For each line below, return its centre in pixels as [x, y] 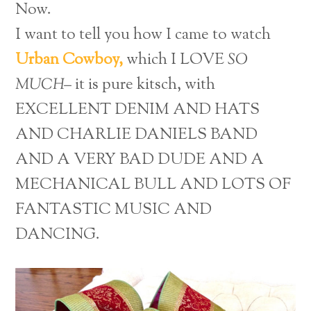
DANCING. [58, 235]
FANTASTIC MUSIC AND [114, 210]
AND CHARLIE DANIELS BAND [137, 135]
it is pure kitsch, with [144, 85]
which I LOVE [176, 60]
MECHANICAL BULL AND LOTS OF [153, 185]
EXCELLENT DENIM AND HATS [138, 110]
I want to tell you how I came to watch [143, 35]
